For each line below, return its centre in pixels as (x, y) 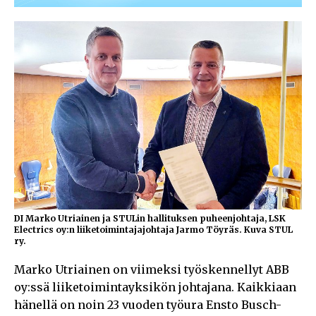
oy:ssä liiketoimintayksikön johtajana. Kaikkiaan (155, 287)
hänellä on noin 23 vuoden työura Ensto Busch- (148, 304)
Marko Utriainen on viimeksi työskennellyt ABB (152, 269)
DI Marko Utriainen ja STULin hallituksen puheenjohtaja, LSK (150, 218)
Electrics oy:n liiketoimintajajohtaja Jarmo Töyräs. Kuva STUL (153, 229)
